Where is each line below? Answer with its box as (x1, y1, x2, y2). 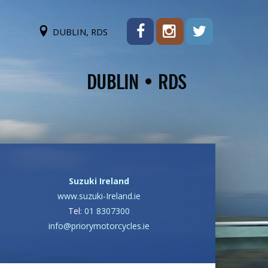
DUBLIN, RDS (52, 25, 108, 38)
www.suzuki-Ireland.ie (57, 190, 141, 202)
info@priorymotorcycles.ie (48, 220, 150, 232)
